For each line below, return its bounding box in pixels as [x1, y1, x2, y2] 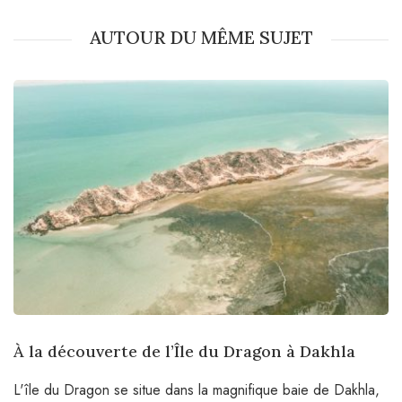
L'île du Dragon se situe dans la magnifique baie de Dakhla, [13, 379, 380, 400]
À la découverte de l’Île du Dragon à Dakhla [13, 340, 355, 362]
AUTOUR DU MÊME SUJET [89, 26, 313, 49]
